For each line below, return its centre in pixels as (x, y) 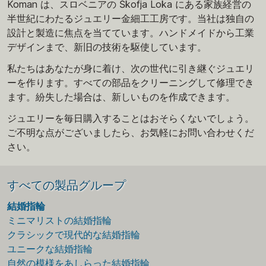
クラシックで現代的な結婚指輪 (74, 234)
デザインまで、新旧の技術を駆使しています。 (107, 47)
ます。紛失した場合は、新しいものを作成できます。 (121, 96)
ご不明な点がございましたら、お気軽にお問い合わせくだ (131, 132)
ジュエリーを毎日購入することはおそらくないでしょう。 (131, 118)
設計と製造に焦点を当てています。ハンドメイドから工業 (131, 32)
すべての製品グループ (66, 185)
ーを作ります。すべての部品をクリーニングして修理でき (131, 82)
